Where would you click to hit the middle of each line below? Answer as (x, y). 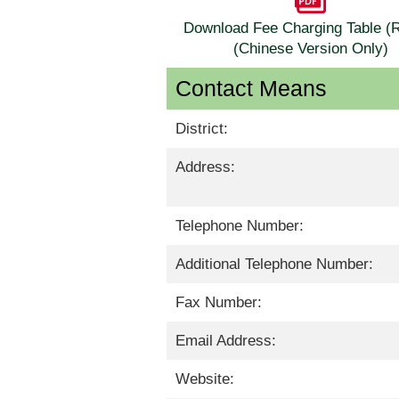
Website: (205, 379)
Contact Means (251, 89)
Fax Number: (219, 303)
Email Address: (226, 341)
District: (202, 129)
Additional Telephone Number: (274, 265)
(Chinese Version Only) (310, 49)
